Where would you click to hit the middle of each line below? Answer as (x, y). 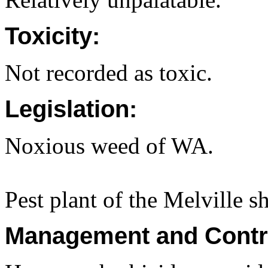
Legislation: (71, 109)
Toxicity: (52, 36)
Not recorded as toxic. (109, 73)
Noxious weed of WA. (109, 146)
